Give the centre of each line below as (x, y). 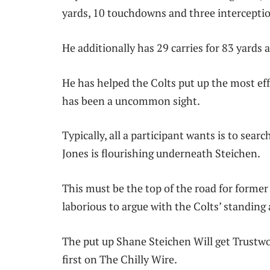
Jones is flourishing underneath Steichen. (161, 153)
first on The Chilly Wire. (120, 259)
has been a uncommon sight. (131, 100)
